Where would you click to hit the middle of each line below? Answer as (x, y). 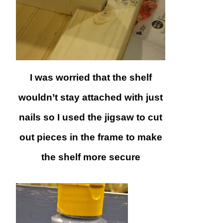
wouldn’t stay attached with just (91, 98)
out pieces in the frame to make (91, 137)
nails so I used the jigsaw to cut (91, 117)
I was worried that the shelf (91, 78)
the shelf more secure (91, 157)
